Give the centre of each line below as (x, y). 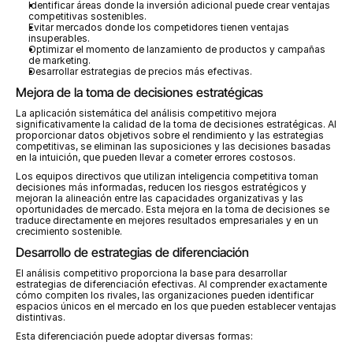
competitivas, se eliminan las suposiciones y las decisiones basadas (173, 146)
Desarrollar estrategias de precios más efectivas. (140, 71)
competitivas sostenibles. (87, 16)
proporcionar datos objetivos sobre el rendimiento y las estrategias (170, 135)
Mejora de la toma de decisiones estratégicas (139, 92)
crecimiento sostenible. (69, 231)
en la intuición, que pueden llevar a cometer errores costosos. (156, 157)
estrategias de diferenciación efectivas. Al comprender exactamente (171, 284)
